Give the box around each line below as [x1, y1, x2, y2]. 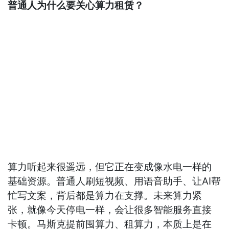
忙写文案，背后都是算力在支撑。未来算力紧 [8, 189, 202, 201]
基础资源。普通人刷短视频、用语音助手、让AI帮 [8, 175, 221, 187]
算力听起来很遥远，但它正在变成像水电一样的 [8, 161, 212, 173]
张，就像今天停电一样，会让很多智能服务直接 [8, 203, 212, 216]
